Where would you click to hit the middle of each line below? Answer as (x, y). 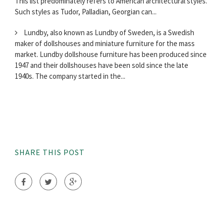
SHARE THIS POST (50, 152)
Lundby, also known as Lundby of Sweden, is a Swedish (108, 33)
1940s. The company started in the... (70, 76)
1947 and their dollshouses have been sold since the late (102, 65)
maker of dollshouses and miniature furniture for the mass (105, 44)
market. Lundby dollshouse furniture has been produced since (111, 55)
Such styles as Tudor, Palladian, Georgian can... (86, 12)
